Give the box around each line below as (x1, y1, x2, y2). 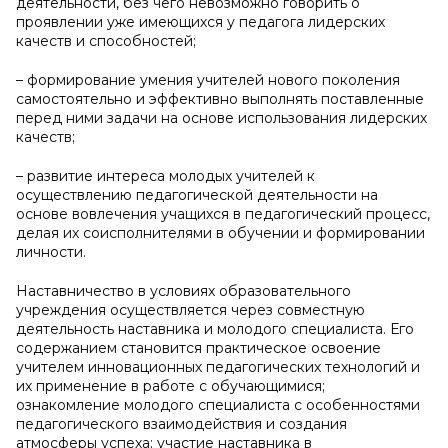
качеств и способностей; (16, 32, 196, 50)
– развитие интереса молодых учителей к (16, 167, 315, 185)
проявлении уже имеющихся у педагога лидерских (16, 13, 385, 31)
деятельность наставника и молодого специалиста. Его (16, 320, 414, 338)
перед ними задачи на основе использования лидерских (16, 109, 427, 127)
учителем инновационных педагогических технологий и (16, 358, 420, 376)
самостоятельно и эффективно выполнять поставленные (16, 90, 424, 108)
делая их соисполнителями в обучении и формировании (16, 224, 425, 242)
